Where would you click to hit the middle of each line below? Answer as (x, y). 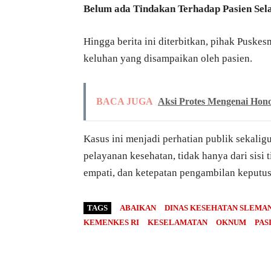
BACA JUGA (125, 101)
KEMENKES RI (111, 222)
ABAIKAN (138, 207)
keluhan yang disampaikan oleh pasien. (168, 58)
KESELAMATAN (178, 222)
